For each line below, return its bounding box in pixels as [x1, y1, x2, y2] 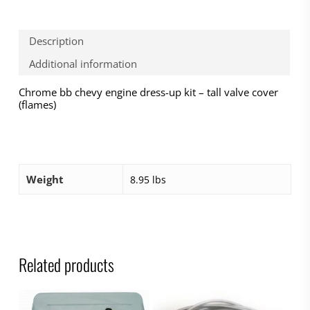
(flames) [18, 97, 56, 111]
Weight [26, 172, 64, 186]
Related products [18, 251, 114, 277]
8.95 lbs [129, 172, 166, 186]
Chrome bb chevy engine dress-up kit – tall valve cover [18, 84, 278, 99]
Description [28, 34, 84, 48]
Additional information [28, 57, 137, 71]
